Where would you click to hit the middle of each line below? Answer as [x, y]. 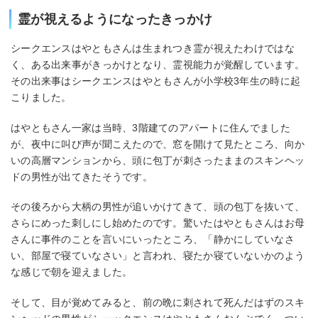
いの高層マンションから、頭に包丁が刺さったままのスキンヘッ [158, 160]
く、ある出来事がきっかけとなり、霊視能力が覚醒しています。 [158, 64]
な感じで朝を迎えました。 [72, 272]
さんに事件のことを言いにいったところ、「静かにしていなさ [153, 240]
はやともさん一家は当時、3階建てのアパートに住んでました [150, 127]
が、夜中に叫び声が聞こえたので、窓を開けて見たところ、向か [158, 144]
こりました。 [41, 97]
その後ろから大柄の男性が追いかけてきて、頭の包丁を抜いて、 [158, 207]
